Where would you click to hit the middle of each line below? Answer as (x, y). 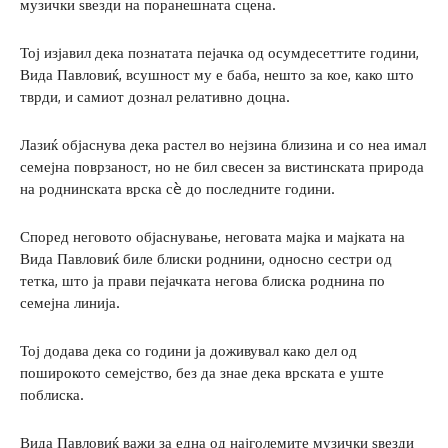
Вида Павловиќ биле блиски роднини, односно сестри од (206, 258)
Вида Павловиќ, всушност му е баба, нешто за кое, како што (217, 74)
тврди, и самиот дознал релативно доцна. (155, 96)
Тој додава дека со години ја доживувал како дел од (188, 350)
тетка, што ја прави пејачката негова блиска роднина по (202, 280)
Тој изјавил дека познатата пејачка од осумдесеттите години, (219, 52)
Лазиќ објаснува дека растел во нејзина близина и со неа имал (223, 144)
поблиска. (52, 394)
